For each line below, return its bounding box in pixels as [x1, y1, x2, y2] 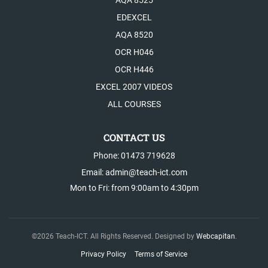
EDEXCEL [116, 13, 152, 22]
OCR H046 [114, 47, 154, 57]
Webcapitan [196, 232, 235, 240]
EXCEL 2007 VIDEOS [96, 82, 172, 92]
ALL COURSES [107, 99, 161, 109]
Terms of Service [135, 250, 187, 258]
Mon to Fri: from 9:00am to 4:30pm [69, 183, 199, 193]
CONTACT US [103, 131, 165, 144]
